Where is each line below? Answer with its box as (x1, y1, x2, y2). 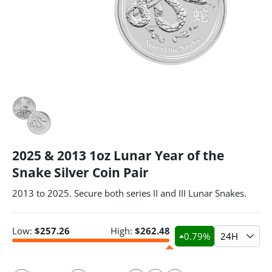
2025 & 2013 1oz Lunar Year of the (12, 147, 224, 164)
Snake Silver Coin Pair (12, 164, 149, 181)
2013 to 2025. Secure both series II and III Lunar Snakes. (12, 187, 246, 199)
